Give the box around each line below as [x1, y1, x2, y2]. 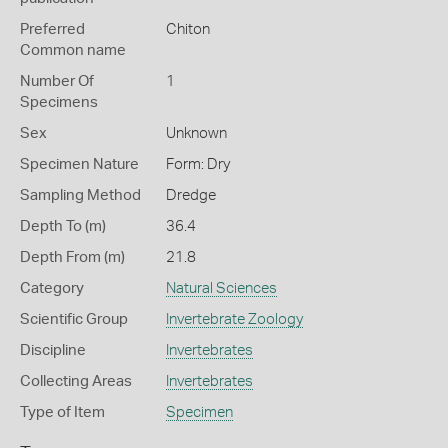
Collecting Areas [20, 374, 132, 389]
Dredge [165, 188, 216, 203]
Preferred [20, 22, 85, 37]
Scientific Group [20, 312, 128, 327]
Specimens [20, 95, 98, 110]
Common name [20, 43, 126, 58]
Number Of [20, 74, 94, 89]
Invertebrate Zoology [165, 312, 303, 327]
